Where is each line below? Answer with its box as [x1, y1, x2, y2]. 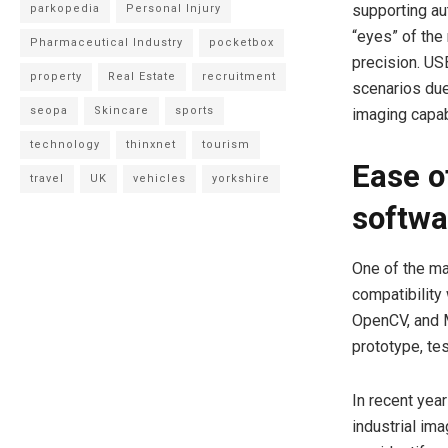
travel [30, 172, 65, 185]
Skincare [94, 104, 150, 117]
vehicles [133, 172, 187, 185]
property [30, 70, 83, 83]
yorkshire [212, 172, 271, 185]
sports [175, 104, 215, 117]
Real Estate [108, 70, 177, 83]
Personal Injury [126, 2, 222, 15]
